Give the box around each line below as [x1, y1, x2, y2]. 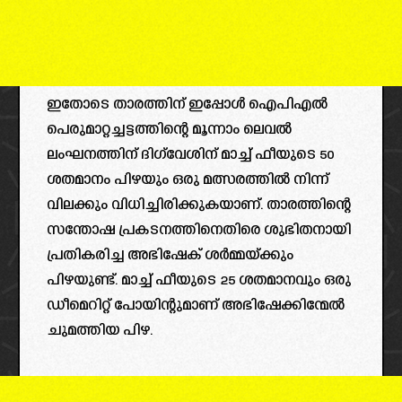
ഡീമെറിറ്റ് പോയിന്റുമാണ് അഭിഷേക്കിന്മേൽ [47, 298, 345, 316]
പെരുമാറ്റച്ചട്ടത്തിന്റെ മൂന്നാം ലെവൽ [47, 122, 292, 140]
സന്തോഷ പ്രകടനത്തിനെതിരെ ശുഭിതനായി [47, 223, 351, 240]
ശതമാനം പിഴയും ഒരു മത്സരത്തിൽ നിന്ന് [47, 172, 328, 190]
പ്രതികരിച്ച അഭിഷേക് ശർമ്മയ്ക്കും [47, 248, 293, 266]
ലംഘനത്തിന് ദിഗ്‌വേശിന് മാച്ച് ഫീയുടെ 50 [47, 147, 334, 165]
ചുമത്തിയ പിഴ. [47, 323, 153, 341]
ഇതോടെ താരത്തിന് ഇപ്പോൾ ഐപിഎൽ [47, 97, 328, 115]
